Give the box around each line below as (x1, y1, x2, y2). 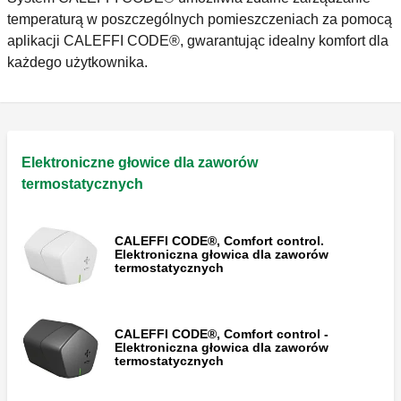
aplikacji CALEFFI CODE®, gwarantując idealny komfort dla (7, 33, 388, 49)
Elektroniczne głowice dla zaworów (21, 155, 258, 171)
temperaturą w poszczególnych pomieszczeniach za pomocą (7, 12, 392, 28)
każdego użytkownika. (7, 55, 155, 71)
